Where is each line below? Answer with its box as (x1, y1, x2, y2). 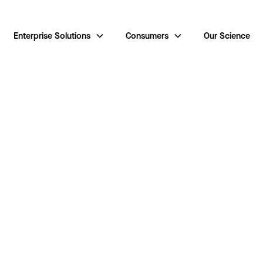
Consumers (125, 30, 168, 42)
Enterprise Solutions (13, 30, 90, 42)
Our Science (203, 30, 250, 42)
